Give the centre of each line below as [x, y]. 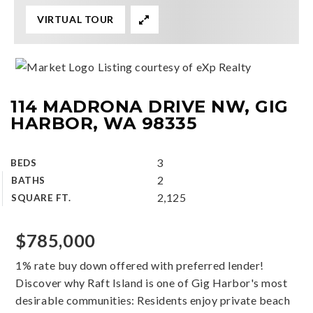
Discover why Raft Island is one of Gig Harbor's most [152, 283]
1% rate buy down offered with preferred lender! [140, 265]
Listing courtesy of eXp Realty [175, 67]
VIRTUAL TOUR [75, 19]
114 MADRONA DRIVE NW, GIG [150, 106]
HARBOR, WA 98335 [104, 123]
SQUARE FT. [41, 198]
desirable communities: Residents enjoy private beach [153, 300]
